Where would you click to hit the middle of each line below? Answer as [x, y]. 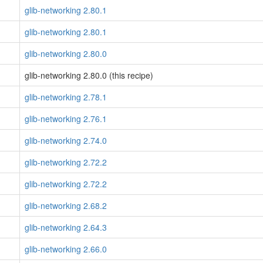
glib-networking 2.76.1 [66, 119]
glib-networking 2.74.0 [66, 140]
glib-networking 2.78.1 [66, 97]
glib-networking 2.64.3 [66, 227]
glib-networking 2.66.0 [66, 249]
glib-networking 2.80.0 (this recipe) [89, 75]
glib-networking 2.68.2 [66, 205]
